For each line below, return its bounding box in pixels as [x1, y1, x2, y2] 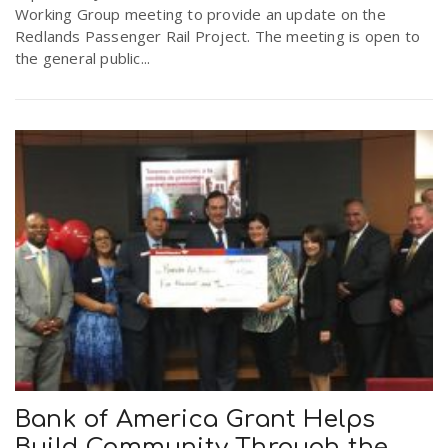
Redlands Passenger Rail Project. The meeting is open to [15, 26, 421, 47]
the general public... [15, 48, 151, 69]
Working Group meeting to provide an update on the [15, 4, 386, 25]
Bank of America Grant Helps [15, 406, 376, 434]
